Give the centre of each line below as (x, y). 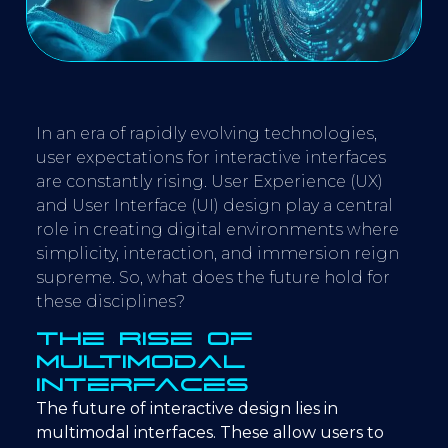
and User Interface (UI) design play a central (214, 205)
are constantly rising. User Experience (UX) (209, 181)
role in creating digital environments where (217, 229)
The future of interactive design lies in (187, 408)
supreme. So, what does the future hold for (213, 277)
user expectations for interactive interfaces (211, 157)
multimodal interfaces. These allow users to (210, 432)
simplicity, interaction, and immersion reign (217, 253)
